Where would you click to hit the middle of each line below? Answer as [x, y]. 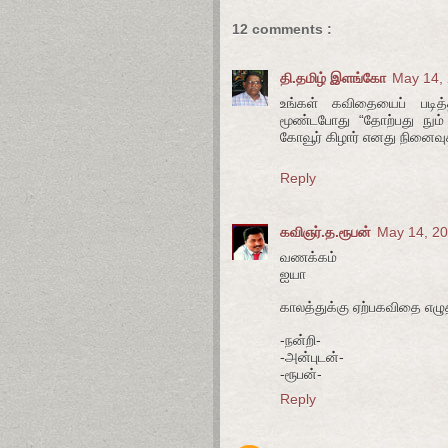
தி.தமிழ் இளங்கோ [333, 77]
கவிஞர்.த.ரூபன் [325, 231]
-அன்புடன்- [312, 356]
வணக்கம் [308, 256]
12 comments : [282, 29]
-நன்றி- [300, 339]
